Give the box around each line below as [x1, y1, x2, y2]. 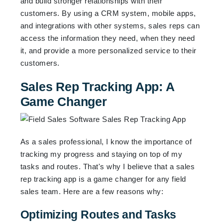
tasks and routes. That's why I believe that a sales [20, 162, 195, 171]
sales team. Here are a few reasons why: [20, 187, 164, 196]
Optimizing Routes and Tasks [20, 208, 177, 221]
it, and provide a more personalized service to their [20, 46, 197, 55]
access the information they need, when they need [20, 33, 195, 42]
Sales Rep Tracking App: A [20, 79, 174, 94]
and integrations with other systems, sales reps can [20, 21, 200, 30]
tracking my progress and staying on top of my [20, 149, 183, 158]
